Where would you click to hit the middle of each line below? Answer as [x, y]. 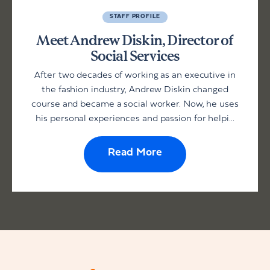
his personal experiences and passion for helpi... [135, 119]
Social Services [135, 56]
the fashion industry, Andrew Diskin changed [135, 90]
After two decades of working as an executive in [135, 76]
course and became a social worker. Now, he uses [135, 105]
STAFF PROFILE [135, 17]
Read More [135, 153]
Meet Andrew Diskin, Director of [135, 40]
